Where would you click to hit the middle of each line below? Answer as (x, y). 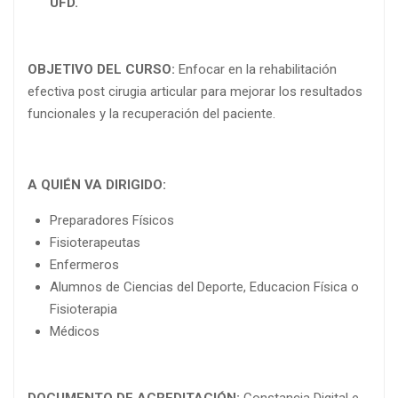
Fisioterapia (84, 310)
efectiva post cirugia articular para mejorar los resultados (195, 92)
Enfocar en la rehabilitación (258, 70)
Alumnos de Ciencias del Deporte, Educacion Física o (204, 287)
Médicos (75, 332)
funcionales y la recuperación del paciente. (151, 114)
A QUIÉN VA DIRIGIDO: (97, 185)
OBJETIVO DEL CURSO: (103, 70)
